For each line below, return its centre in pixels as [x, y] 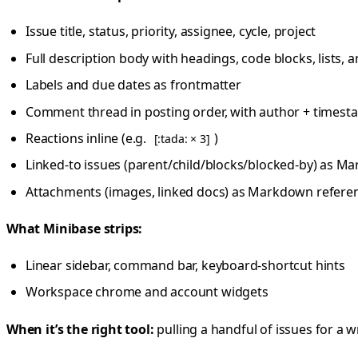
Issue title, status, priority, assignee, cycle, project [171, 32]
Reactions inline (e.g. [88, 138]
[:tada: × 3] [182, 138]
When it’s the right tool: [80, 329]
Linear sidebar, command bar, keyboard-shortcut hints [185, 266]
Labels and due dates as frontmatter [133, 85]
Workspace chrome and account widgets [147, 292]
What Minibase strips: [75, 228]
